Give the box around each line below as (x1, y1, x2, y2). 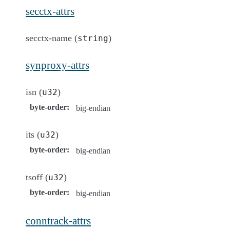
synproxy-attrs (26, 59, 89, 71)
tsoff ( (26, 171, 48, 182)
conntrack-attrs (26, 214, 91, 226)
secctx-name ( (26, 32, 78, 43)
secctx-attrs (26, 5, 74, 17)
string (78, 33, 108, 43)
